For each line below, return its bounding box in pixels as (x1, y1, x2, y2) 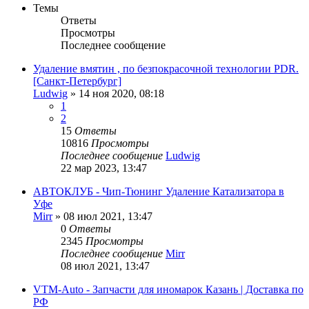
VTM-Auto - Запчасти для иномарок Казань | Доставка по (33, 283, 303, 295)
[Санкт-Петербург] (33, 74, 121, 87)
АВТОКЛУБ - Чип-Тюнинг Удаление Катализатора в (33, 185, 284, 197)
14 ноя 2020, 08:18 (79, 87, 164, 99)
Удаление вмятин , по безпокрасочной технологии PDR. (33, 62, 299, 74)
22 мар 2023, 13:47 (61, 161, 147, 174)
